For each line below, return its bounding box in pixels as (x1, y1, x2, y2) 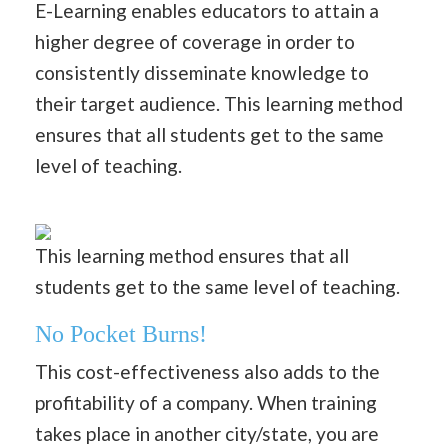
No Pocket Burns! (35, 321, 207, 348)
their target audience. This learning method (35, 91, 403, 115)
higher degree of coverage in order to (35, 29, 355, 53)
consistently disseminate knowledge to (35, 60, 369, 84)
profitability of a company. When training (35, 391, 377, 415)
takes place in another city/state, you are (35, 422, 379, 446)
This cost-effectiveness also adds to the (35, 360, 380, 384)
